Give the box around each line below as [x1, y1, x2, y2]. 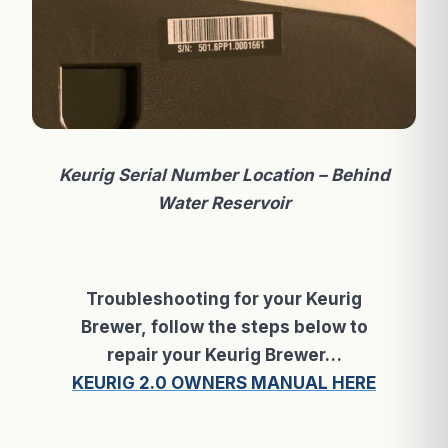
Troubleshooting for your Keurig [86, 289, 362, 310]
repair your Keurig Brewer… [106, 345, 342, 366]
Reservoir [211, 193, 291, 214]
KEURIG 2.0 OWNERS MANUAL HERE [72, 373, 376, 394]
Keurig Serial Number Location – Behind [58, 165, 390, 186]
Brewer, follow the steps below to [80, 317, 368, 338]
